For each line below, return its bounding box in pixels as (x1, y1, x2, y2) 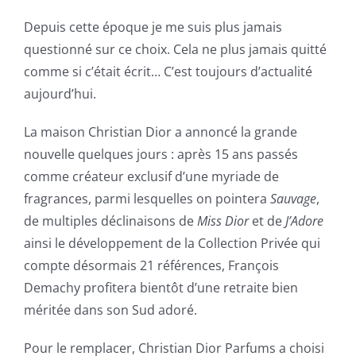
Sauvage (266, 189, 316, 207)
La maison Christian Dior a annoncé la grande (23, 122, 297, 141)
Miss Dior (196, 211, 249, 230)
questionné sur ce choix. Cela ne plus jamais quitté (23, 40, 327, 58)
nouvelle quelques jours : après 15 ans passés (23, 145, 298, 163)
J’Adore (284, 211, 323, 230)
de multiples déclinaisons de (23, 211, 197, 230)
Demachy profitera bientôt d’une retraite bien (23, 278, 298, 296)
